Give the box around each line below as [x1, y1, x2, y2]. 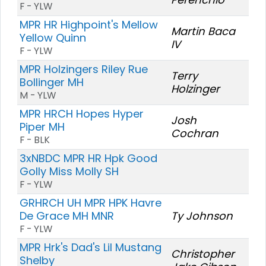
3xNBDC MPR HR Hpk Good [20, 150, 157, 166]
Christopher [171, 246, 235, 261]
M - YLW [20, 88, 56, 102]
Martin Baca [171, 23, 235, 39]
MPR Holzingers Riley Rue [20, 61, 148, 77]
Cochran [171, 125, 218, 141]
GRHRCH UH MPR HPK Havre [20, 195, 161, 210]
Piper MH [20, 119, 65, 134]
